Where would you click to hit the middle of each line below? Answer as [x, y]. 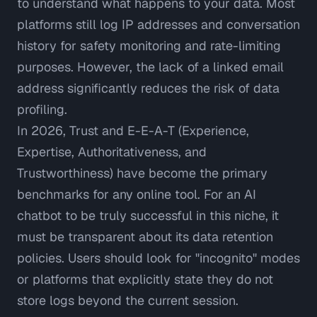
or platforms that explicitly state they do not [145, 279]
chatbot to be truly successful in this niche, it [148, 216]
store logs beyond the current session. [128, 301]
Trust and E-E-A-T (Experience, [159, 131]
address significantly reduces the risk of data [148, 88]
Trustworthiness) [65, 173]
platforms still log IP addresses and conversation [158, 25]
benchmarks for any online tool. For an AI [137, 195]
